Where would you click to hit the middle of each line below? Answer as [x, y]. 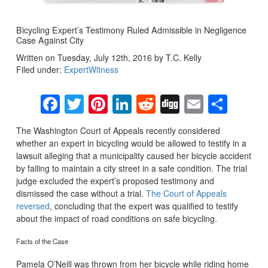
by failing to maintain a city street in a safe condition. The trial [131, 168]
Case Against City [50, 40]
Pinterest [145, 104]
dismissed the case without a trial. [81, 193]
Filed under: [40, 69]
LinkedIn [167, 104]
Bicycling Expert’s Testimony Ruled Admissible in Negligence [131, 30]
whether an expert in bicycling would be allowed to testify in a [131, 143]
